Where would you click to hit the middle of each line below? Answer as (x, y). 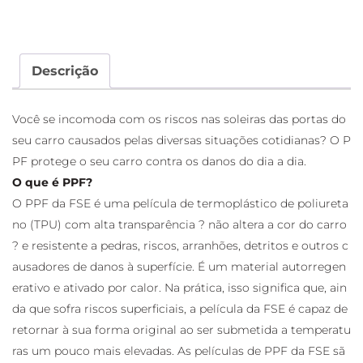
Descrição (65, 70)
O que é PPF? (52, 182)
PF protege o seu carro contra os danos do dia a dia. (159, 161)
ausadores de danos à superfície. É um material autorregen (179, 266)
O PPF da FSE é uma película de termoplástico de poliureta (180, 203)
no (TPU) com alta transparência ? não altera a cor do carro (181, 224)
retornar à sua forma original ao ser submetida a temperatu (181, 329)
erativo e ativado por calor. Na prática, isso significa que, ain (179, 287)
